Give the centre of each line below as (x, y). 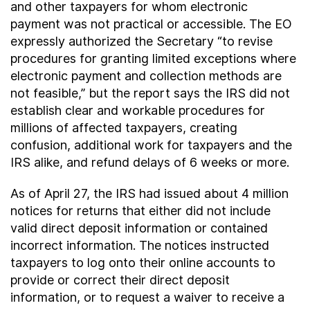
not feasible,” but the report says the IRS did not (150, 93)
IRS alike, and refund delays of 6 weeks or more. (150, 162)
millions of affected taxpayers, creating (124, 128)
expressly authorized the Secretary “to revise (142, 41)
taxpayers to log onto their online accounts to (143, 263)
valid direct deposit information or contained (139, 228)
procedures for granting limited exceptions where (153, 58)
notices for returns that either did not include (140, 211)
